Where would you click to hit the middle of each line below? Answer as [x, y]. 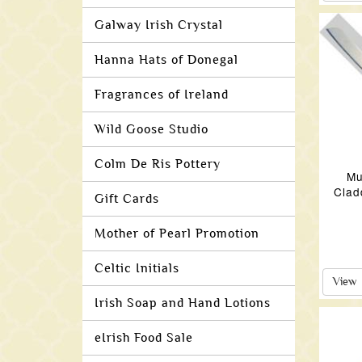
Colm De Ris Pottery [158, 164]
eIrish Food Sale [144, 338]
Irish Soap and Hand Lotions [183, 303]
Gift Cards [127, 199]
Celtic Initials [137, 268]
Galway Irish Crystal [159, 25]
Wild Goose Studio [152, 129]
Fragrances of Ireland [162, 95]
